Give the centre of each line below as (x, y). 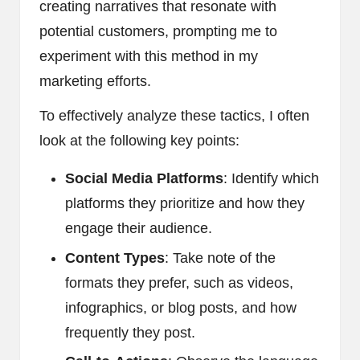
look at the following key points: (139, 141)
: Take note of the (220, 258)
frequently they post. (130, 332)
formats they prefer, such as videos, (179, 282)
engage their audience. (139, 229)
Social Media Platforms (144, 179)
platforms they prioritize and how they (185, 204)
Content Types (115, 258)
